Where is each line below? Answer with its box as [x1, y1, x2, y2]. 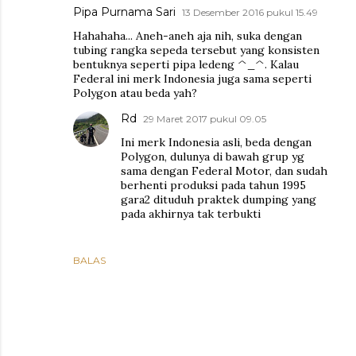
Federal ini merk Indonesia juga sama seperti [73, 72, 311, 86]
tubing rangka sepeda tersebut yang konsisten [73, 43, 319, 57]
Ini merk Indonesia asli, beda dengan [121, 135, 311, 149]
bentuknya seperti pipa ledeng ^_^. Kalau [73, 57, 299, 72]
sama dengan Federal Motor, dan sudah [121, 164, 327, 178]
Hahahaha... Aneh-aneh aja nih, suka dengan [73, 29, 302, 43]
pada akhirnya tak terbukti [121, 207, 261, 221]
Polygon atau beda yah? [73, 86, 197, 100]
